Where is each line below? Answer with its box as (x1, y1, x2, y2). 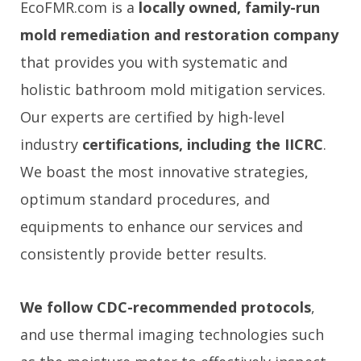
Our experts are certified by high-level (20, 107, 284, 127)
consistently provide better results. (20, 244, 267, 264)
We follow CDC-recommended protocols (20, 297, 311, 317)
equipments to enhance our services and (20, 217, 303, 237)
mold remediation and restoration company (20, 25, 338, 45)
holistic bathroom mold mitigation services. (20, 80, 326, 100)
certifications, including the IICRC (82, 135, 323, 155)
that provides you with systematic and (20, 52, 288, 73)
